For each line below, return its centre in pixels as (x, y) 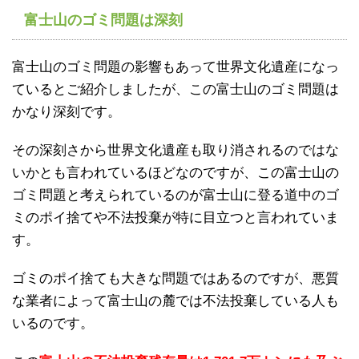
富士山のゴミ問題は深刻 (103, 20)
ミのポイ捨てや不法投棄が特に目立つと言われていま (175, 217)
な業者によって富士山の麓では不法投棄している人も (175, 301)
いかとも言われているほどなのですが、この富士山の (175, 172)
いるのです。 (53, 323)
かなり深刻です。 (67, 111)
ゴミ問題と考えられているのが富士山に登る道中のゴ (175, 195)
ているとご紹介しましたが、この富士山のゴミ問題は (175, 89)
